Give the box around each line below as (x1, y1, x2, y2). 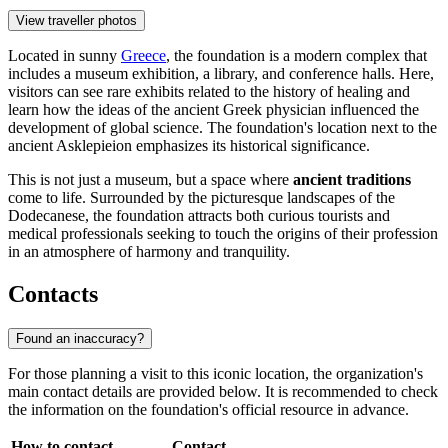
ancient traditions (293, 171, 411, 189)
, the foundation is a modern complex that (166, 47, 427, 65)
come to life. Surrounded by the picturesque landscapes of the (8, 189, 395, 207)
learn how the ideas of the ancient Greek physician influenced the (8, 101, 419, 119)
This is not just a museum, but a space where (8, 171, 293, 189)
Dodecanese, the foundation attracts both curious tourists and (8, 207, 390, 225)
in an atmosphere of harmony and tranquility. (8, 243, 290, 261)
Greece (121, 47, 166, 65)
